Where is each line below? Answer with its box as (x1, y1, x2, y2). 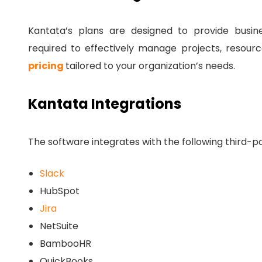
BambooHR (40, 237, 91, 251)
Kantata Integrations (28, 94, 181, 114)
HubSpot (40, 184, 80, 198)
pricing (28, 59, 65, 73)
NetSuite (40, 219, 78, 233)
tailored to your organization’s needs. (65, 59, 235, 73)
